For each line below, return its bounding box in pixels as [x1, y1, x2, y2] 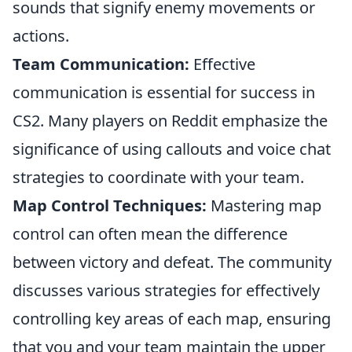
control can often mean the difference [13, 223, 288, 244]
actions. [13, 25, 69, 46]
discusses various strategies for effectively [13, 280, 320, 301]
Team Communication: [13, 53, 189, 75]
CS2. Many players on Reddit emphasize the [13, 110, 328, 131]
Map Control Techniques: [13, 195, 207, 216]
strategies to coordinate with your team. [13, 167, 304, 188]
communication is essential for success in [13, 82, 315, 103]
